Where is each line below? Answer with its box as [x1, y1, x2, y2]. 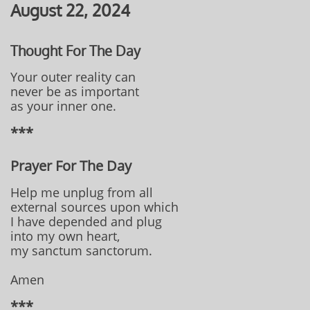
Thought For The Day [10, 42, 140, 60]
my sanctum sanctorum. [10, 242, 152, 259]
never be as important [10, 83, 139, 100]
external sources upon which [10, 199, 179, 215]
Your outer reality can [10, 69, 136, 85]
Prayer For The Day [10, 156, 131, 175]
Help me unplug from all [10, 184, 153, 201]
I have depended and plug [10, 213, 162, 230]
